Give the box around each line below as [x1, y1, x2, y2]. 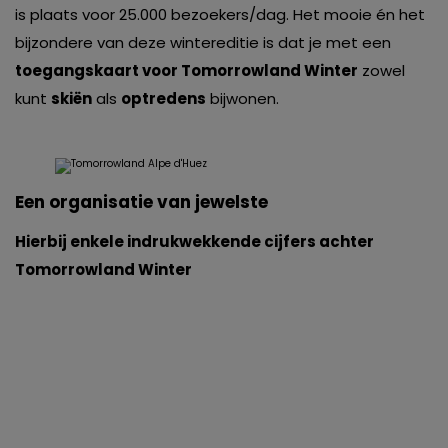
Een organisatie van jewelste [15, 190, 268, 215]
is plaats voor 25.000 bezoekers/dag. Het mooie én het [15, 4, 425, 26]
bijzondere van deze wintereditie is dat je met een [15, 32, 391, 54]
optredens [121, 88, 206, 110]
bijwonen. [206, 88, 279, 110]
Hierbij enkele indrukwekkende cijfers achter [15, 231, 374, 253]
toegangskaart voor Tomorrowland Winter [15, 60, 358, 82]
